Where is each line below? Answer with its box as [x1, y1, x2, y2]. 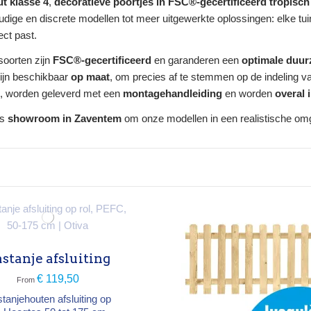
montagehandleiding [123, 87, 222, 100]
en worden [222, 87, 275, 100]
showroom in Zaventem [8, 112, 121, 125]
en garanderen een [151, 54, 242, 67]
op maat [71, 71, 110, 83]
